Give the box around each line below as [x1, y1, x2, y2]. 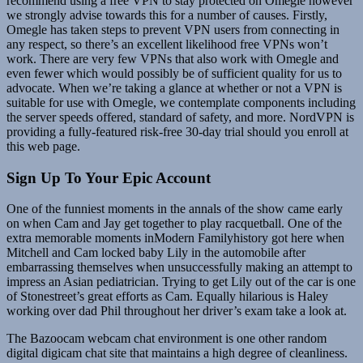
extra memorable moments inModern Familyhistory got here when [6, 231, 344, 246]
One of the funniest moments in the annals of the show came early [6, 202, 343, 216]
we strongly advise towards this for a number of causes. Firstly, [6, 7, 327, 22]
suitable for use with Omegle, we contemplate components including [6, 95, 356, 109]
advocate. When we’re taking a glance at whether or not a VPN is [6, 80, 342, 95]
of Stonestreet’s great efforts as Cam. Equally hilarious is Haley [6, 289, 328, 304]
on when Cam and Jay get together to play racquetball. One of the [6, 216, 342, 231]
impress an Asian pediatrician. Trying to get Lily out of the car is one [6, 275, 356, 289]
